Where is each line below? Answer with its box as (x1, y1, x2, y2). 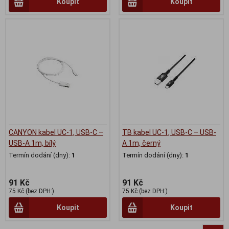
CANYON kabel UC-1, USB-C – (9, 128, 103, 136)
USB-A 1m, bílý (9, 139, 56, 147)
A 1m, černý (122, 139, 161, 147)
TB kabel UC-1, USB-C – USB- (122, 128, 216, 136)
